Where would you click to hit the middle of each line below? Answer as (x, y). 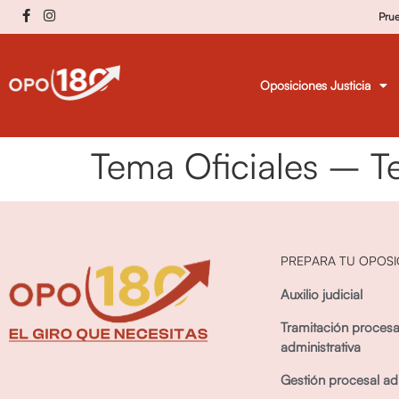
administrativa (321, 347)
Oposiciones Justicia (315, 85)
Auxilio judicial (322, 294)
